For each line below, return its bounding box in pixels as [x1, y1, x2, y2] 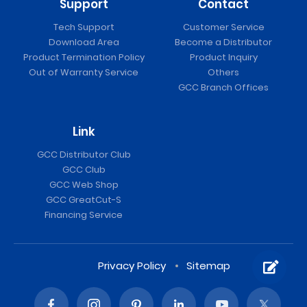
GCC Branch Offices [178, 81, 269, 95]
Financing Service [45, 208, 123, 222]
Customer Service [182, 21, 265, 34]
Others [208, 66, 239, 79]
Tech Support [53, 21, 114, 34]
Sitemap [186, 258, 230, 273]
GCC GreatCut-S [46, 193, 121, 207]
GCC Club [62, 163, 106, 177]
